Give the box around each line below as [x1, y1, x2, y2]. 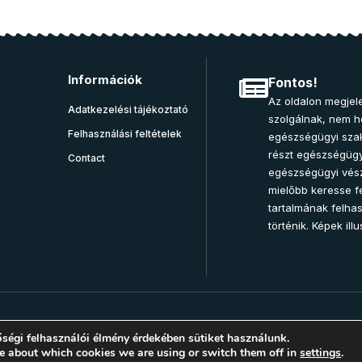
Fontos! [268, 74, 318, 90]
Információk [68, 72, 142, 87]
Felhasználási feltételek [68, 128, 182, 140]
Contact [68, 152, 105, 164]
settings [300, 345, 342, 360]
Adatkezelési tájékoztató [68, 103, 188, 116]
